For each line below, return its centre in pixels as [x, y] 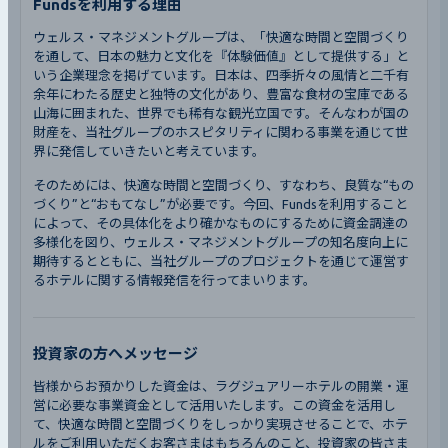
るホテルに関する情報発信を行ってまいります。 [174, 279]
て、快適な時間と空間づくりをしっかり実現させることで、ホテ [220, 423]
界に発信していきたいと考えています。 [149, 150]
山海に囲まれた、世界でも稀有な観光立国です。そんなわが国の [221, 112]
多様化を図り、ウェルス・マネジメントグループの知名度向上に [220, 241]
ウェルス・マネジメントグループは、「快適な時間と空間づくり [221, 36]
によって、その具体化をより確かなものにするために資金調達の [220, 222]
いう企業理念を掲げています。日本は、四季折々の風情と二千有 [221, 74]
